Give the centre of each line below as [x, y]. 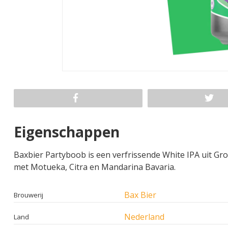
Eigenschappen [67, 132]
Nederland [144, 217]
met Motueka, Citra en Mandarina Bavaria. [95, 167]
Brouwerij [28, 195]
